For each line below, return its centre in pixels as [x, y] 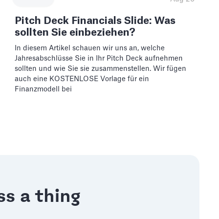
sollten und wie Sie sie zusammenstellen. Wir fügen [100, 69]
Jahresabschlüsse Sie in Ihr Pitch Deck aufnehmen [99, 59]
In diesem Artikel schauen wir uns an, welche [89, 48]
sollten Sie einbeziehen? [75, 33]
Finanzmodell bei [43, 89]
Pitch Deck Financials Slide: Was [95, 21]
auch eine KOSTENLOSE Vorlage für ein [82, 79]
